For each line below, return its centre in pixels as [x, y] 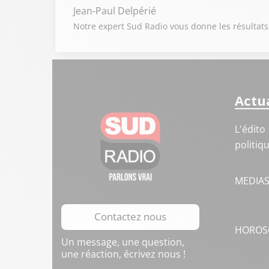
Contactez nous [130, 216]
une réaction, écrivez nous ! [123, 254]
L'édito [250, 129]
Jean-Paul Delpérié [115, 11]
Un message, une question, [123, 242]
